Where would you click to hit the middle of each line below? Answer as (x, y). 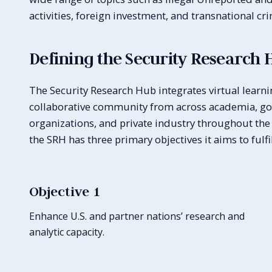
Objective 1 (65, 191)
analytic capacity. (67, 232)
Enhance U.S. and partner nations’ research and (137, 216)
